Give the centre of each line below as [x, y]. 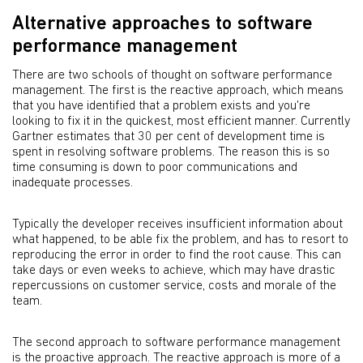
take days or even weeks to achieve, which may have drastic [174, 271]
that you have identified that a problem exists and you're [161, 106]
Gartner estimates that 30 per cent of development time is [169, 137]
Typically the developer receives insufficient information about [177, 224]
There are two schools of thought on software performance [172, 75]
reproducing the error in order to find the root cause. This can [177, 255]
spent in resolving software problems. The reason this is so [171, 152]
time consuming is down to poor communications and [155, 168]
